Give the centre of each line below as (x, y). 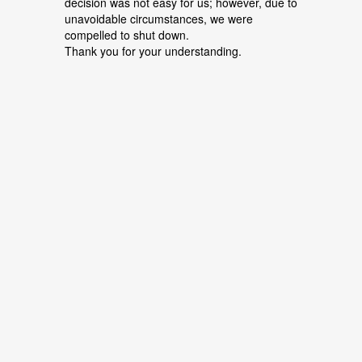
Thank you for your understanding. (153, 51)
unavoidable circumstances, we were (159, 19)
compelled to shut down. (127, 35)
